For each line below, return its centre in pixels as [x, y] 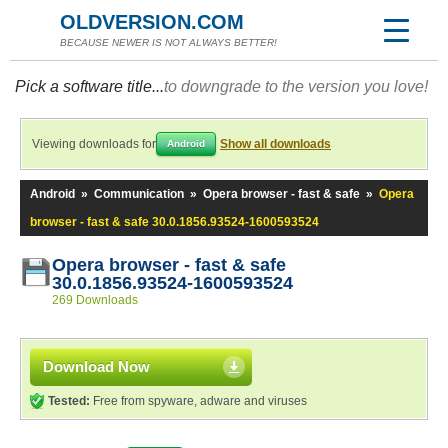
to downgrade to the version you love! [296, 86]
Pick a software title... [89, 86]
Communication [139, 194]
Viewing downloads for [94, 144]
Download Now [96, 366]
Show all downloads [275, 144]
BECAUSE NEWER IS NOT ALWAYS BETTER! [168, 42]
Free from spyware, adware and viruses [198, 401]
